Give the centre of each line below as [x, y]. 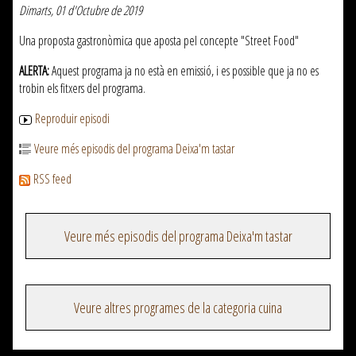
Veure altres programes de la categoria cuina [178, 308]
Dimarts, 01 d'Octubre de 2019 [81, 10]
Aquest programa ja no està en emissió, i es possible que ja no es [184, 71]
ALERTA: [34, 71]
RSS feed [52, 179]
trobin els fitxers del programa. [82, 88]
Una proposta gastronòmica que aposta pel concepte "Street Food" [159, 41]
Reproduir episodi [72, 118]
